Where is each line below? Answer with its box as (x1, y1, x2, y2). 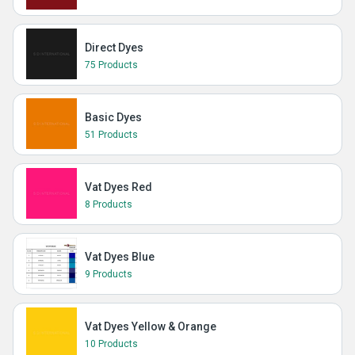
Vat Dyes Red (85, 181, 152, 193)
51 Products (85, 129, 138, 140)
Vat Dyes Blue (85, 250, 155, 263)
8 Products (85, 199, 132, 210)
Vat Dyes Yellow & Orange (85, 320, 216, 333)
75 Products (85, 59, 138, 71)
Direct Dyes (85, 41, 143, 54)
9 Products (85, 269, 132, 280)
